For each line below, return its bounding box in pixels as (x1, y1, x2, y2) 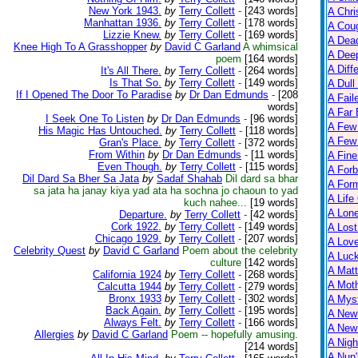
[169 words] (241, 29, 298, 41)
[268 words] (241, 268, 298, 280)
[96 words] (247, 113, 298, 125)
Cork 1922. (111, 221, 161, 233)
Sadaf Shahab (157, 173, 222, 185)
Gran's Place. (99, 137, 161, 149)
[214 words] (245, 340, 298, 352)
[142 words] (241, 257, 298, 268)
